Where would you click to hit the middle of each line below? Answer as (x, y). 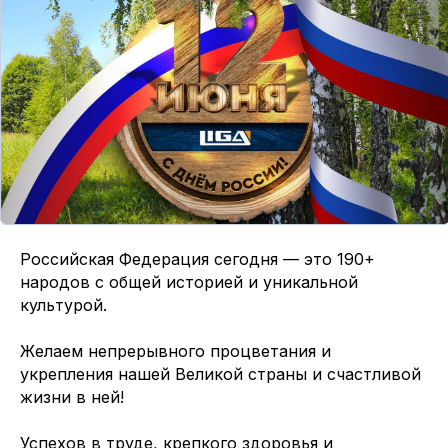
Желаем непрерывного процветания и (175, 350)
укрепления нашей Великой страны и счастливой (220, 373)
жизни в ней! (72, 396)
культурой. (63, 304)
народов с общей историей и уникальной (189, 281)
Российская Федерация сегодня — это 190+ (197, 258)
